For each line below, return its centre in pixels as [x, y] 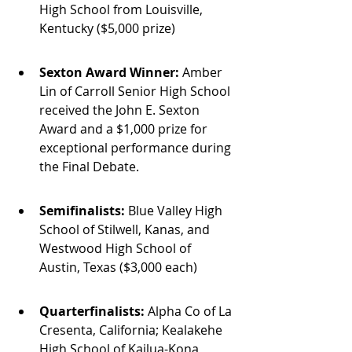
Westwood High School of [117, 249]
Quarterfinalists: [92, 312]
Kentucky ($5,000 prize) [107, 29]
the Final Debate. [89, 167]
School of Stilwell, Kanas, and [126, 230]
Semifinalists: [82, 211]
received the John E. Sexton [121, 110]
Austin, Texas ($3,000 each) [118, 268]
